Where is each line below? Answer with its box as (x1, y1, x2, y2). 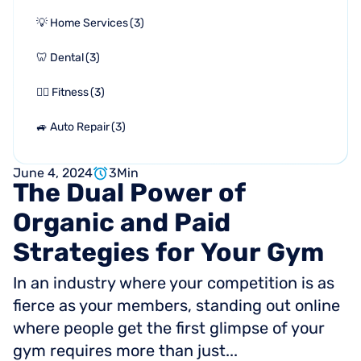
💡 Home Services (36, 16, 128, 30)
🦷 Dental (36, 51, 84, 64)
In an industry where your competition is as (13, 273, 334, 293)
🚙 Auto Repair (36, 120, 110, 134)
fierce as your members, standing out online (13, 296, 340, 315)
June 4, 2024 (13, 165, 93, 180)
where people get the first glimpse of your (13, 318, 325, 338)
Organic (13, 206, 114, 238)
